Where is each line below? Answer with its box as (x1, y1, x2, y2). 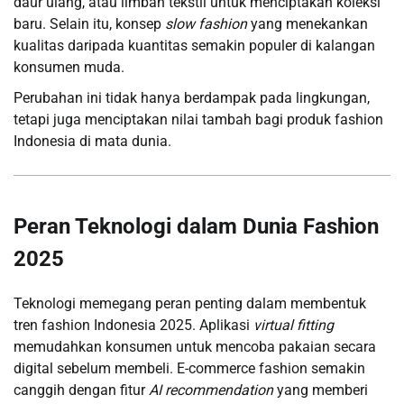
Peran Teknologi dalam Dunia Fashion (14, 213, 379, 239)
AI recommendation (149, 381, 273, 399)
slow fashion (165, 14, 247, 32)
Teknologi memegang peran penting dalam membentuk (14, 294, 366, 312)
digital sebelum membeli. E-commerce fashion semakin (14, 359, 365, 377)
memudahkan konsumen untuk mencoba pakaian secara (14, 337, 376, 355)
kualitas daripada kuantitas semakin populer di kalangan (14, 36, 375, 54)
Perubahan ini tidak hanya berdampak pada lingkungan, (14, 88, 370, 106)
